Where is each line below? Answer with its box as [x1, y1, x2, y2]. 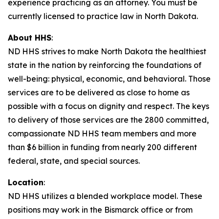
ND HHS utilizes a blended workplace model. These [8, 191, 202, 201]
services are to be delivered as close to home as [8, 88, 190, 97]
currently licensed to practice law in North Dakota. [8, 11, 198, 21]
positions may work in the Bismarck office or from [8, 205, 193, 215]
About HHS [8, 33, 51, 43]
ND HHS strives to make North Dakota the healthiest [8, 46, 206, 56]
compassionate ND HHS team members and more [8, 129, 197, 138]
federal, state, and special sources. [8, 156, 146, 166]
